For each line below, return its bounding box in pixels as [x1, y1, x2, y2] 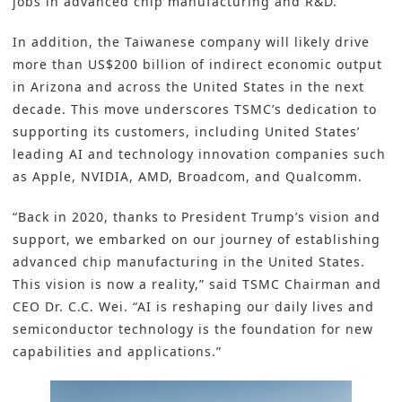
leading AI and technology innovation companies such [13, 145, 386, 163]
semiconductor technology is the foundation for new [13, 320, 373, 338]
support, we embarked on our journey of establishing [13, 231, 380, 249]
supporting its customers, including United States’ [13, 123, 360, 141]
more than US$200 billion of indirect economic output [13, 56, 382, 74]
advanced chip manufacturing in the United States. [13, 253, 365, 271]
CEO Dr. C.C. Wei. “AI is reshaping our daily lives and [13, 298, 374, 316]
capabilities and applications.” [13, 343, 222, 361]
